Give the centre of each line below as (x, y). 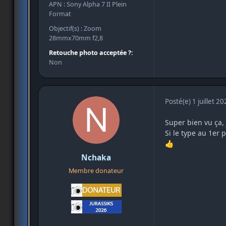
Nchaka (96, 158)
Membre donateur (96, 171)
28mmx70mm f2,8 (76, 38)
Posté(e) (179, 102)
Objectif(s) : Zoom (75, 29)
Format (60, 14)
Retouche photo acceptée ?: (91, 53)
